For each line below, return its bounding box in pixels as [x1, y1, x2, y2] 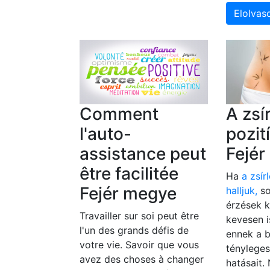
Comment [80, 103, 159, 124]
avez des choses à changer [80, 253, 204, 265]
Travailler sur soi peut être [80, 209, 199, 222]
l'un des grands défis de [80, 224, 189, 236]
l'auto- [80, 123, 131, 144]
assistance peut [80, 143, 206, 164]
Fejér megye [80, 183, 177, 204]
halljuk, [226, 184, 258, 196]
